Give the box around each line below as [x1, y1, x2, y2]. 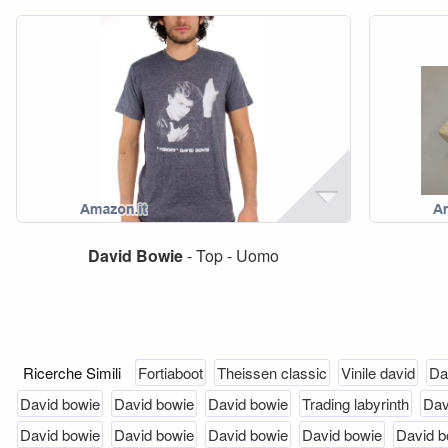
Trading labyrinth [302, 393, 409, 414]
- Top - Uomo [182, 244, 279, 267]
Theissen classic [217, 362, 327, 383]
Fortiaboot [138, 362, 203, 383]
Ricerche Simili [15, 362, 133, 383]
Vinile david [341, 362, 415, 383]
